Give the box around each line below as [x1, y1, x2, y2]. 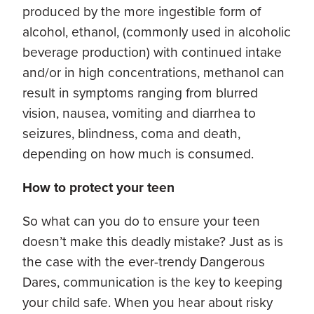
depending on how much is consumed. [22, 143, 254, 164]
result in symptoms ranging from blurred [22, 82, 258, 103]
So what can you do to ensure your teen [22, 211, 260, 232]
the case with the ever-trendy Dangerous [22, 252, 265, 273]
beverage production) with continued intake [22, 41, 282, 62]
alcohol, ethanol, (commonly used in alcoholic [22, 21, 291, 42]
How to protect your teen [22, 177, 175, 198]
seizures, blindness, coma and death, [22, 123, 240, 144]
